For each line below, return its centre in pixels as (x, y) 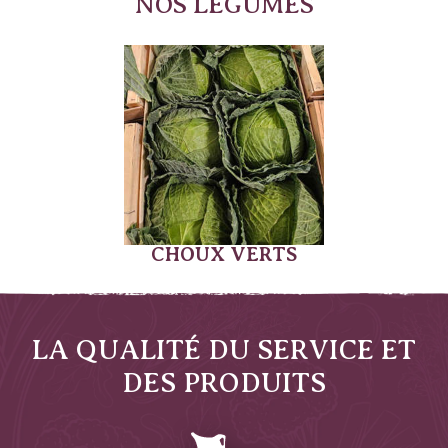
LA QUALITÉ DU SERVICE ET (224, 350)
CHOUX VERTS (224, 255)
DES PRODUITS (224, 383)
